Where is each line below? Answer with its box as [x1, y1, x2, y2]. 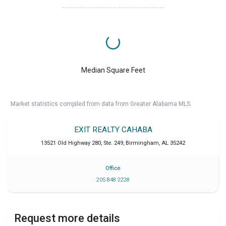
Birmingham [126, 139, 159, 146]
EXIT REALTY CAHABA [74, 125, 152, 134]
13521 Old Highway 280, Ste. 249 [41, 139, 123, 146]
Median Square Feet [81, 66, 145, 74]
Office [105, 165, 120, 172]
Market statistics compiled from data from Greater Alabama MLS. [11, 100, 192, 107]
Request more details [14, 212, 120, 225]
